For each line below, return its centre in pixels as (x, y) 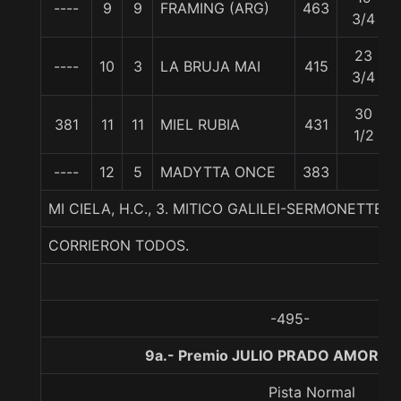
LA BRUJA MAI (210, 66)
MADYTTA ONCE (218, 172)
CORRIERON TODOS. (119, 245)
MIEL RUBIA (200, 124)
